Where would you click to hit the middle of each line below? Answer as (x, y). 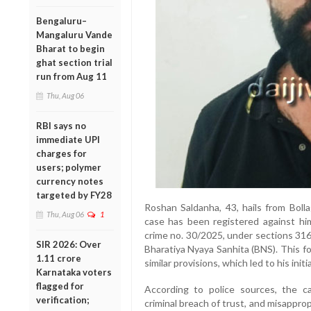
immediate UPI (68, 139)
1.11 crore (59, 258)
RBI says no (61, 125)
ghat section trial (74, 62)
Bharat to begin (70, 48)
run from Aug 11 (72, 76)
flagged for (60, 286)
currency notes (70, 181)
